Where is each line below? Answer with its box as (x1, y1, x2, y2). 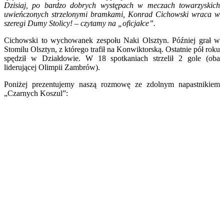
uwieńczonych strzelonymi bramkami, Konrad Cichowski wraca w (4, 9, 220, 18)
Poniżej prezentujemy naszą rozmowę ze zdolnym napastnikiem (4, 79, 220, 88)
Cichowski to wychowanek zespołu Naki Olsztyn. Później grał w (4, 35, 220, 44)
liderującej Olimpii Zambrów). (4, 62, 100, 71)
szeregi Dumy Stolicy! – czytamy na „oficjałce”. (4, 18, 155, 27)
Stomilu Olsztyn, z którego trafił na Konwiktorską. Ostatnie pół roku (4, 44, 220, 53)
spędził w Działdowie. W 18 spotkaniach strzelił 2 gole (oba (4, 53, 220, 62)
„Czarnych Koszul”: (4, 88, 68, 97)
